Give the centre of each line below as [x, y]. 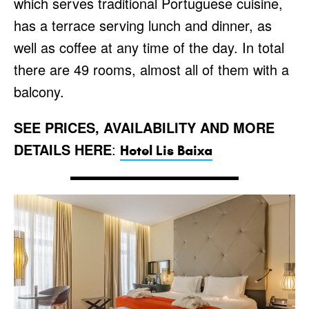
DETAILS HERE [63, 149]
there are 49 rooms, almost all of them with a [151, 69]
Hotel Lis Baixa [166, 151]
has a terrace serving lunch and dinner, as [143, 25]
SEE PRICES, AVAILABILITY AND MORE [144, 127]
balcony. [39, 91]
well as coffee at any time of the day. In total [149, 47]
